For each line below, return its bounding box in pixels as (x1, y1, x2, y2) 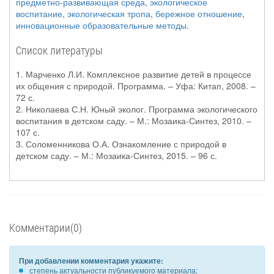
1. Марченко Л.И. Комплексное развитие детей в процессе (16, 68, 251, 80)
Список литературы (16, 43, 103, 57)
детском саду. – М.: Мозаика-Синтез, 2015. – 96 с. (16, 149, 217, 161)
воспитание (16, 7, 62, 20)
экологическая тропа (67, 7, 150, 20)
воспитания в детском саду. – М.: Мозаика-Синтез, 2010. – (16, 114, 251, 127)
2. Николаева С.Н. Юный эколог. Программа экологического (16, 103, 257, 115)
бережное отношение (155, 7, 242, 20)
